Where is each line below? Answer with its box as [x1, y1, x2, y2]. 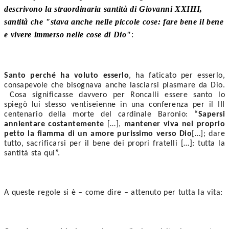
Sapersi [198, 110, 225, 119]
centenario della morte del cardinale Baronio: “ [4, 110, 198, 119]
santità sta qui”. [4, 149, 63, 157]
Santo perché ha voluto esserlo [4, 71, 129, 80]
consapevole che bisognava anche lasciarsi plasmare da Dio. [4, 81, 225, 89]
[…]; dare [192, 129, 225, 138]
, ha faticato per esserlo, [129, 71, 225, 80]
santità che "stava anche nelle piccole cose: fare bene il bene [4, 17, 223, 26]
